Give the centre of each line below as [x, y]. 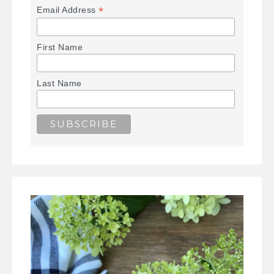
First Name [60, 47]
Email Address [68, 10]
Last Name [59, 83]
